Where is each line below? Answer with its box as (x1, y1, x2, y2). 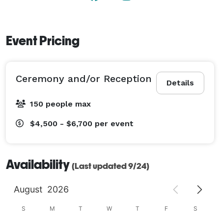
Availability (6, 157, 72, 172)
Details (166, 78, 194, 87)
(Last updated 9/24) (72, 161, 149, 171)
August (13, 184, 43, 194)
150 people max (30, 99, 91, 109)
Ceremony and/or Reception (16, 72, 152, 84)
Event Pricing (6, 33, 80, 48)
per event (95, 118, 134, 128)
